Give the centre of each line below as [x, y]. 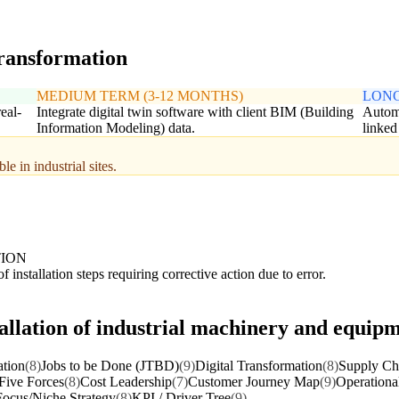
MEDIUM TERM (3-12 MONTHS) [139, 95]
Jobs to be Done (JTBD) [110, 366]
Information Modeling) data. [115, 127]
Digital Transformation [259, 366]
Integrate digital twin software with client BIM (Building [195, 111]
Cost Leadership [126, 382]
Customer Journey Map [254, 382]
